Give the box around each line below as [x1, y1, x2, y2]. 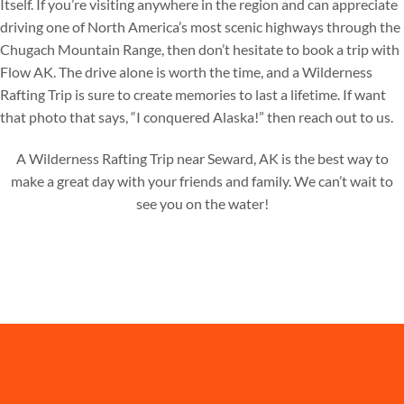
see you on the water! [135, 195, 269, 213]
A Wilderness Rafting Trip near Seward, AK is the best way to [15, 150, 389, 168]
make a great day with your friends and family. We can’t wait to [11, 172, 393, 190]
